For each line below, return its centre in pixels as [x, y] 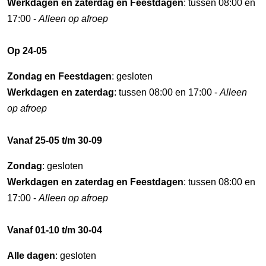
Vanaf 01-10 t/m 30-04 [55, 230]
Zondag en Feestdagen [59, 76]
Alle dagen [31, 256]
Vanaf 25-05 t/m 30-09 [55, 140]
